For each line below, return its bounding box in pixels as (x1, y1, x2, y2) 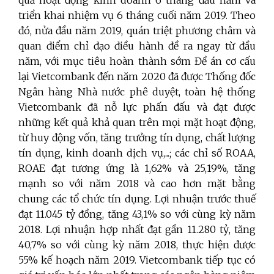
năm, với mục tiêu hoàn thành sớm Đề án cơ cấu (18, 54, 256, 67)
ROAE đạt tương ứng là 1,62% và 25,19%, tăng (18, 161, 256, 174)
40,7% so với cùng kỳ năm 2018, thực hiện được (18, 238, 256, 251)
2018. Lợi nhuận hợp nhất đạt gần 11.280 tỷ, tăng (18, 223, 256, 235)
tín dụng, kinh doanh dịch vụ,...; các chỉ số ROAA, (18, 146, 256, 159)
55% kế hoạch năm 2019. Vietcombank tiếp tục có (18, 253, 256, 266)
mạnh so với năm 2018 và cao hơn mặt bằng (18, 177, 256, 190)
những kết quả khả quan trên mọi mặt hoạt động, (18, 116, 256, 128)
